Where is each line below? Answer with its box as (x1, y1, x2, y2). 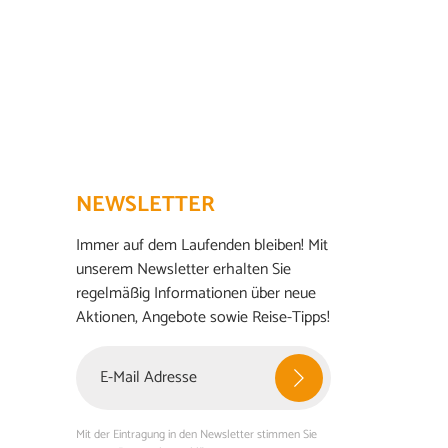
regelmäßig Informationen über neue (76, 279, 316, 307)
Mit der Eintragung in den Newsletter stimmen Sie (76, 424, 317, 444)
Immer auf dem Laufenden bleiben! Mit (76, 231, 328, 259)
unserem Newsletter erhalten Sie (76, 255, 291, 283)
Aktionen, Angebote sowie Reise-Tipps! (76, 303, 330, 331)
